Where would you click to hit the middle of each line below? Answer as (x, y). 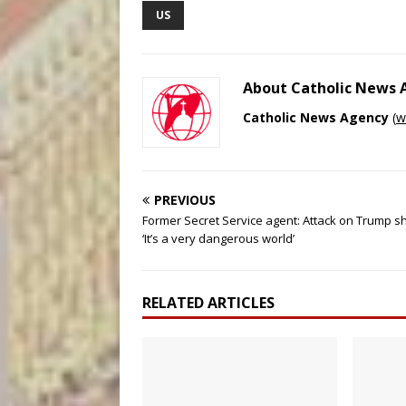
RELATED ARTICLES (208, 303)
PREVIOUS (185, 200)
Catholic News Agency (316, 117)
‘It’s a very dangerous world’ (218, 238)
